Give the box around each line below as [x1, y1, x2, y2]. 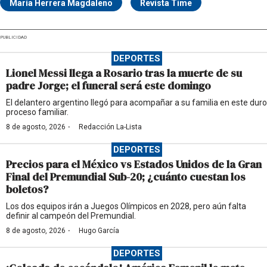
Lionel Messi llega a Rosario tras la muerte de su [6, 66, 242, 81]
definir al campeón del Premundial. [6, 211, 136, 221]
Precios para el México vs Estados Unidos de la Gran [6, 157, 262, 172]
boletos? [6, 182, 48, 197]
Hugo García [79, 226, 119, 235]
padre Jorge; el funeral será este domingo [6, 78, 211, 94]
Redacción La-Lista [79, 123, 142, 132]
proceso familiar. [6, 107, 69, 117]
